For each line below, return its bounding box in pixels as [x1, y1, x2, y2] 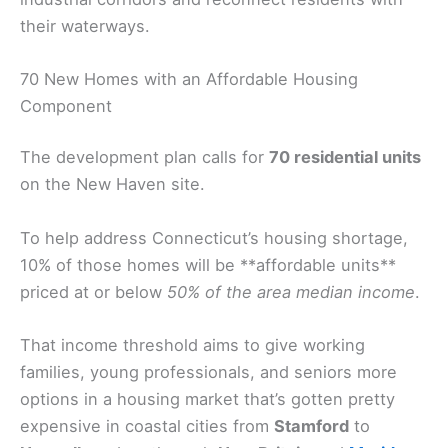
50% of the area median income [167, 281, 415, 302]
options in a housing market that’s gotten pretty [20, 388, 395, 409]
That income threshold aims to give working [20, 334, 365, 355]
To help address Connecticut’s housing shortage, [20, 227, 408, 248]
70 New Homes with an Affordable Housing [20, 68, 358, 89]
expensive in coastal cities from [20, 415, 274, 436]
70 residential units [269, 147, 421, 168]
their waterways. [20, 15, 150, 36]
